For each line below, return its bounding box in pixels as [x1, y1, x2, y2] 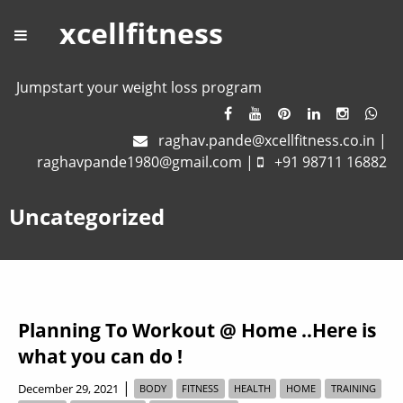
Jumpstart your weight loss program [16, 77, 262, 97]
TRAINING [330, 381, 376, 396]
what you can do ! [18, 343, 183, 369]
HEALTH [233, 381, 271, 396]
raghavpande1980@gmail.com [37, 151, 242, 172]
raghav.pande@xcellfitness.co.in [158, 130, 375, 150]
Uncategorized [9, 201, 165, 231]
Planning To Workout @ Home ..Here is [18, 317, 376, 343]
